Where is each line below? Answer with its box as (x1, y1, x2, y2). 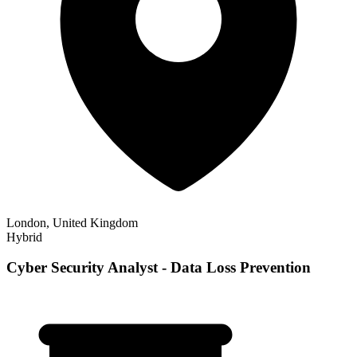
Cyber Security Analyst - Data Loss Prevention (6, 259, 311, 277)
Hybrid (6, 229, 42, 244)
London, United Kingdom (6, 215, 138, 229)
